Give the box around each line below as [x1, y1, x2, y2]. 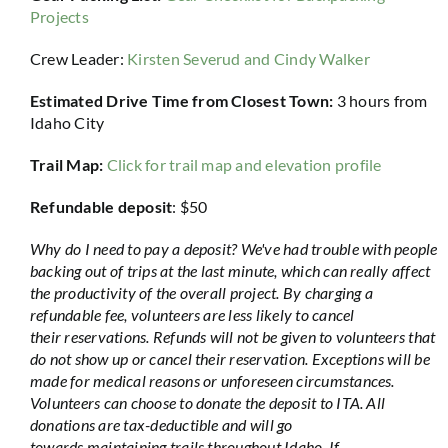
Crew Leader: [29, 49, 128, 68]
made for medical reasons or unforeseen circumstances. [29, 371, 395, 390]
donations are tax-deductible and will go [29, 415, 293, 434]
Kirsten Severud [127, 49, 241, 68]
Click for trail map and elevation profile [106, 155, 382, 174]
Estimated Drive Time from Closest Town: [29, 91, 337, 110]
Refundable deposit [29, 197, 173, 216]
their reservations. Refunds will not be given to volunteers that [29, 327, 436, 346]
